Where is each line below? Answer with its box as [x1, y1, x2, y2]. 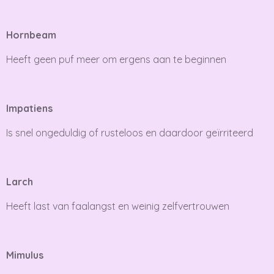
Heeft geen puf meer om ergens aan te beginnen [6, 53, 226, 65]
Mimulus [6, 248, 43, 261]
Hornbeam [6, 28, 56, 41]
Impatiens [6, 102, 53, 114]
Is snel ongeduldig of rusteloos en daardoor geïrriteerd [6, 126, 253, 139]
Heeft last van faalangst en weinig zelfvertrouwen [6, 199, 229, 212]
